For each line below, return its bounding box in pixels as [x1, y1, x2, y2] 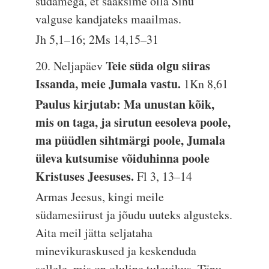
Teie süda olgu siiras [106, 57, 211, 74]
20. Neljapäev [35, 58, 106, 74]
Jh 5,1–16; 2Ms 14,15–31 [35, 31, 159, 47]
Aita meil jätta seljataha [35, 225, 153, 241]
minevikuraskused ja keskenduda [35, 243, 197, 259]
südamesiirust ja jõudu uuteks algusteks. [35, 207, 233, 223]
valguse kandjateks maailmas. [35, 11, 182, 27]
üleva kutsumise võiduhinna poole [35, 150, 210, 167]
